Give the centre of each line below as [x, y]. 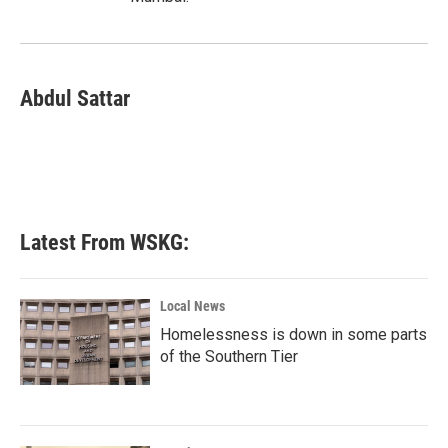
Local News [192, 306]
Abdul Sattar [75, 98]
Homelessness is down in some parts [293, 334]
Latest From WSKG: [104, 242]
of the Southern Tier [229, 356]
